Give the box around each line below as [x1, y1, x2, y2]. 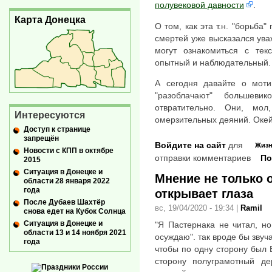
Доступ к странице [24, 124, 90, 134]
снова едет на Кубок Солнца [24, 206, 126, 216]
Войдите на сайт [155, 140, 226, 150]
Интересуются [15, 109, 85, 120]
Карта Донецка [15, 14, 86, 25]
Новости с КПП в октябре [24, 146, 114, 155]
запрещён [24, 134, 59, 143]
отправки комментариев [155, 152, 251, 163]
